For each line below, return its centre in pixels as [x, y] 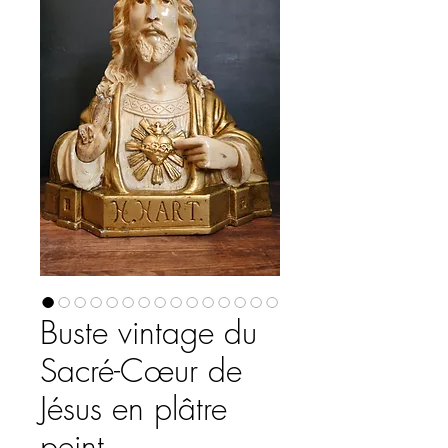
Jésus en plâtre [133, 408]
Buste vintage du [148, 332]
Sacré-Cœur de [141, 370]
